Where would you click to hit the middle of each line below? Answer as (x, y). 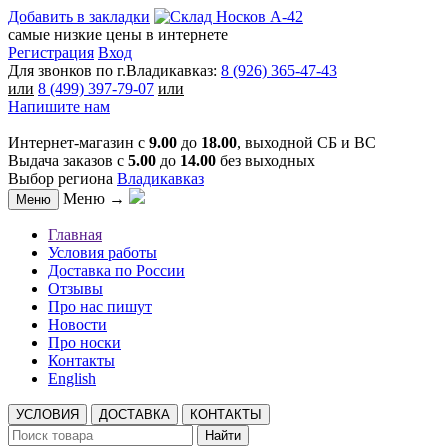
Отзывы (75, 288)
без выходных (265, 160)
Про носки (84, 342)
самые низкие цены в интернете (118, 34)
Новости (77, 324)
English (72, 378)
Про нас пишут (100, 306)
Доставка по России (116, 270)
